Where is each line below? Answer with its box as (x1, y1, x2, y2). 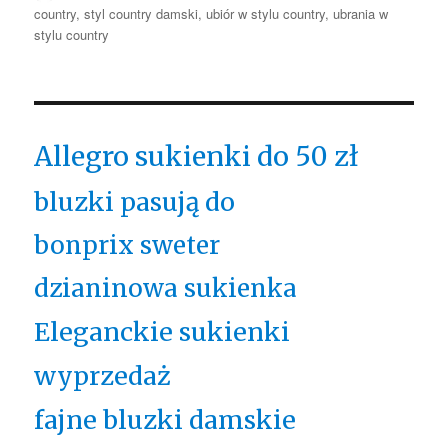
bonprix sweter (34, 229, 221, 261)
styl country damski (84, 3, 199, 23)
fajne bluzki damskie (34, 403, 297, 436)
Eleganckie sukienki (34, 315, 291, 348)
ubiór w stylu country (206, 3, 326, 23)
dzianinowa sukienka (34, 272, 298, 304)
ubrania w (333, 3, 389, 23)
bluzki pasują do (34, 185, 236, 218)
